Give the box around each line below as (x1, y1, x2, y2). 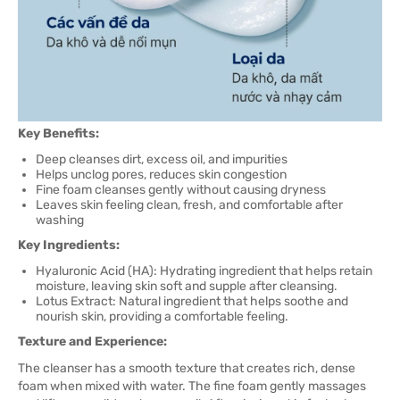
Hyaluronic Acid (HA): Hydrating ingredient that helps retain (36, 263, 372, 279)
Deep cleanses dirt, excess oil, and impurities (36, 152, 287, 167)
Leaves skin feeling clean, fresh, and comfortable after (36, 197, 343, 212)
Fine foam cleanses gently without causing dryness (36, 182, 326, 197)
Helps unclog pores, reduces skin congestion (36, 167, 287, 182)
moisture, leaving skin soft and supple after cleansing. (36, 279, 337, 294)
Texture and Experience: (18, 334, 167, 349)
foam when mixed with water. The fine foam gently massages (18, 379, 366, 394)
